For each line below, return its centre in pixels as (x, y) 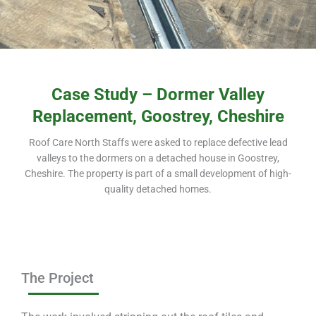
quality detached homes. (158, 189)
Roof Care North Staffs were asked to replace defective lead (158, 142)
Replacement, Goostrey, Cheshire (158, 116)
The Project (57, 278)
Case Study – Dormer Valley (158, 94)
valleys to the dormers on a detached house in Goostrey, (158, 158)
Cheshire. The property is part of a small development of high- (158, 173)
